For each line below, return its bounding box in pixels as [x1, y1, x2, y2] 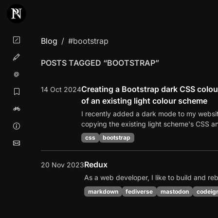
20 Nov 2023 [41, 161, 84, 169]
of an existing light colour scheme [81, 96, 207, 106]
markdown [88, 187, 118, 195]
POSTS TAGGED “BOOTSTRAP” [41, 58, 159, 68]
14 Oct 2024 [41, 85, 81, 93]
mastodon [160, 187, 189, 195]
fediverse [126, 187, 153, 195]
